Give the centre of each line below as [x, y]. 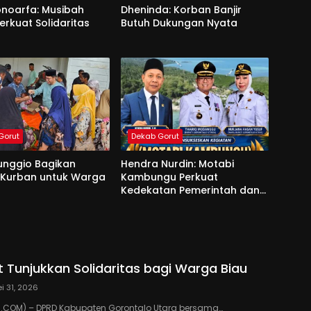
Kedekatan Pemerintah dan [190, 190]
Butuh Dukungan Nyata [179, 23]
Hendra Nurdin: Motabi [177, 163]
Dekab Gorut [155, 136]
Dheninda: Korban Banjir [181, 9]
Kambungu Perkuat [169, 177]
